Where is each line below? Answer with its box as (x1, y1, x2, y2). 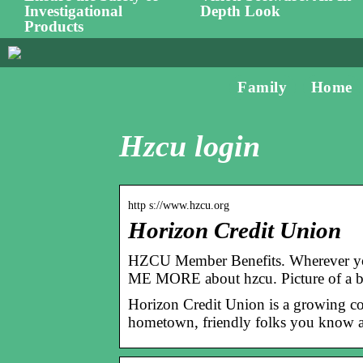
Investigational (24, 2, 122, 20)
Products (24, 18, 83, 36)
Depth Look (200, 2, 281, 20)
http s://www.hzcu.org (128, 199, 229, 211)
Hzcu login (119, 129, 260, 164)
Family (237, 79, 288, 96)
